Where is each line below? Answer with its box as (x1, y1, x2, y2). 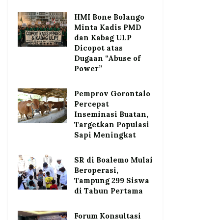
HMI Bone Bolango (74, 12, 144, 22)
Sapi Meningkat (74, 130, 136, 139)
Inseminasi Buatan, (74, 109, 148, 119)
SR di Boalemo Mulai (74, 155, 153, 165)
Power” (74, 63, 102, 73)
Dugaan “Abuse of (74, 53, 140, 63)
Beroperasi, (74, 165, 118, 175)
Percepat (74, 99, 109, 109)
